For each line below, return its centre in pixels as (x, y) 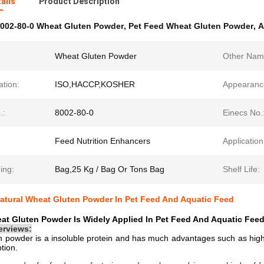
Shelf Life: (241, 169)
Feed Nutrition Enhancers (103, 141)
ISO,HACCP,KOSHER (95, 84)
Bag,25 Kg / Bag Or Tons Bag (110, 169)
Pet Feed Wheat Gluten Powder (191, 26)
